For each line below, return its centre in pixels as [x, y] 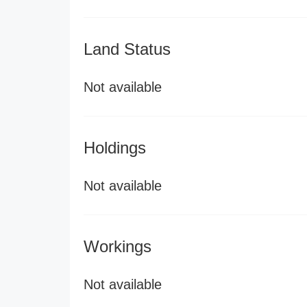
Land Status [127, 49]
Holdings [115, 148]
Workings [118, 246]
